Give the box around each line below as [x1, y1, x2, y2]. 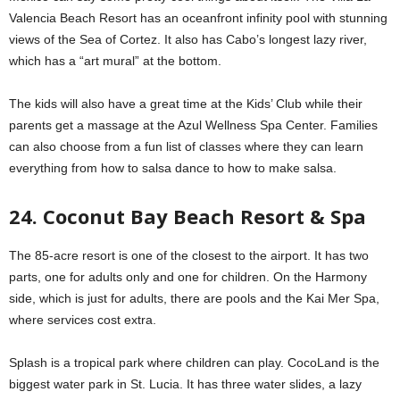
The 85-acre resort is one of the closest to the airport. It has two [9, 247, 369, 262]
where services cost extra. [9, 312, 156, 327]
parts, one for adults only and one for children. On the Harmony [9, 269, 367, 284]
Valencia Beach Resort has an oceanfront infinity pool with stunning [9, 10, 387, 25]
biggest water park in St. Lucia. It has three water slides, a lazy [9, 376, 362, 391]
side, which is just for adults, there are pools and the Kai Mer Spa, [9, 290, 379, 305]
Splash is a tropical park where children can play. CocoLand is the [9, 354, 379, 370]
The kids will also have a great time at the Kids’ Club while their [9, 96, 362, 111]
